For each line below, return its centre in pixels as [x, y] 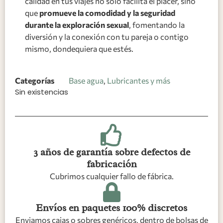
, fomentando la [157, 24]
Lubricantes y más [139, 80]
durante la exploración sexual [77, 24]
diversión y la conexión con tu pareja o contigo [107, 36]
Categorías [35, 80]
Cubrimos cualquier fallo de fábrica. [111, 176]
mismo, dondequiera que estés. [79, 48]
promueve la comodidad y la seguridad [107, 12]
